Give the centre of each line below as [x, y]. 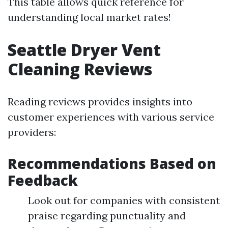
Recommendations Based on [112, 163]
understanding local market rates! [89, 17]
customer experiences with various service [111, 117]
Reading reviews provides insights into [100, 102]
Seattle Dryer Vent [84, 50]
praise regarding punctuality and [107, 216]
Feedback [43, 180]
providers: [32, 132]
